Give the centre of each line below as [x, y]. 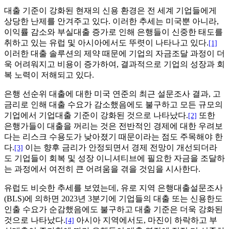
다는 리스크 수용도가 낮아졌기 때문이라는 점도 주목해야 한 [113, 137]
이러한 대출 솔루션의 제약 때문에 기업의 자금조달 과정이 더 [114, 54]
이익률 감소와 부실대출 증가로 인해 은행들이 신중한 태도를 [113, 32]
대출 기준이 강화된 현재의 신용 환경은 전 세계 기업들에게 [110, 11]
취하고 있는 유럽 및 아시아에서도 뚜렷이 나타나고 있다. [106, 43]
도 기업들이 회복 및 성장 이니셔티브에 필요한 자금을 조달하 [114, 158]
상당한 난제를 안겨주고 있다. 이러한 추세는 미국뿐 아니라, [111, 21]
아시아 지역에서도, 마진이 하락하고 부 [146, 220]
